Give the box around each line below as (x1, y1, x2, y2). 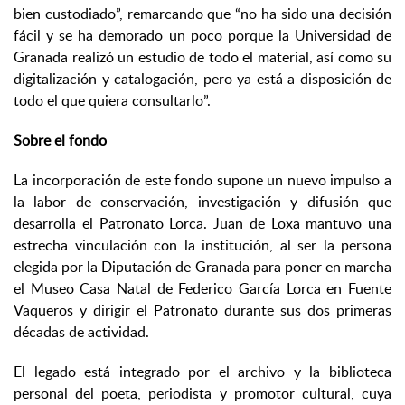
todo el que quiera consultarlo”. (14, 90, 211, 111)
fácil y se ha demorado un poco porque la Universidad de (14, 25, 391, 46)
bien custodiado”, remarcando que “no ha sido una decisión (14, 4, 391, 24)
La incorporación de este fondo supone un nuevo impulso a (14, 170, 391, 191)
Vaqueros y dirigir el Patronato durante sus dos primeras (14, 300, 391, 321)
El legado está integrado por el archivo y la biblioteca (14, 362, 391, 382)
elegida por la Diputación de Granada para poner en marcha (14, 257, 391, 278)
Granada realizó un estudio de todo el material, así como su (14, 47, 391, 68)
